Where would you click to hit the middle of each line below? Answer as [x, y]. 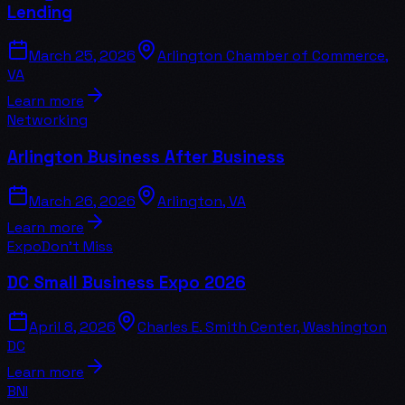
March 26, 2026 [82, 201]
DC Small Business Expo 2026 [127, 283]
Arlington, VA [202, 201]
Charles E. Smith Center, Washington [262, 327]
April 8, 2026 [72, 327]
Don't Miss [77, 246]
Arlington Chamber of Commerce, [273, 56]
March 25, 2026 [82, 56]
